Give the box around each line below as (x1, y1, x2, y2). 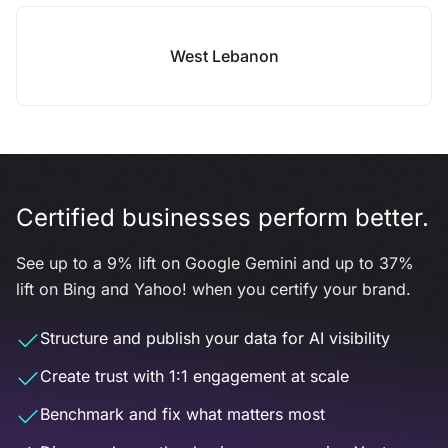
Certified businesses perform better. (16, 203, 429, 232)
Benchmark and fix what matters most (40, 404, 325, 424)
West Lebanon (169, 46, 279, 66)
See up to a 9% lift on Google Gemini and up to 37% (16, 253, 414, 273)
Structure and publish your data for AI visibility (40, 328, 390, 348)
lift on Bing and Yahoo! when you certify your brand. (16, 279, 411, 299)
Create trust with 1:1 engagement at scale (40, 366, 349, 386)
